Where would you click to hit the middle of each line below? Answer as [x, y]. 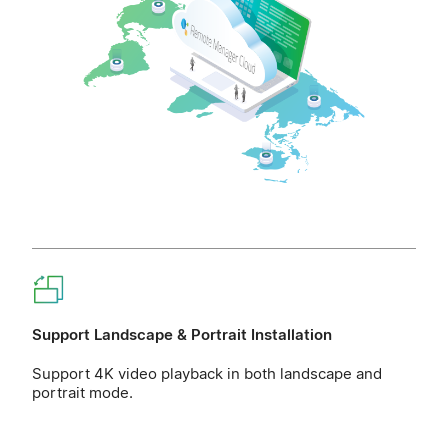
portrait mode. [82, 393]
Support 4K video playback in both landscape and [207, 374]
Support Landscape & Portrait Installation [182, 335]
